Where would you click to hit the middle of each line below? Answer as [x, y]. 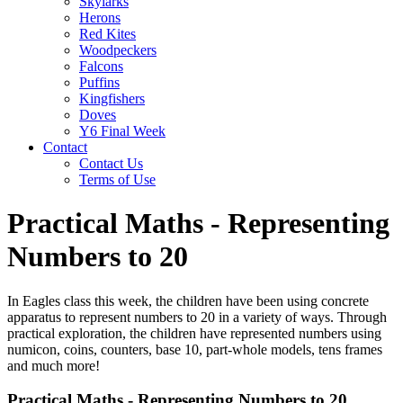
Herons [100, 17]
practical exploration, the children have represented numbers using [194, 333]
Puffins [99, 82]
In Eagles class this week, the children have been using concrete [188, 300]
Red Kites [107, 33]
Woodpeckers [118, 49]
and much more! [55, 365]
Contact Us [111, 163]
